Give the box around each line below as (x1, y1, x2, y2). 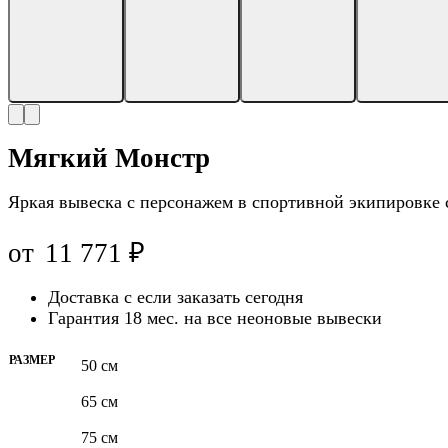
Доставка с (48, 287, 137, 308)
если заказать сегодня (137, 287, 303, 308)
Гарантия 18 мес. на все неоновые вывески (48, 308, 382, 329)
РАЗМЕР (9, 353, 55, 368)
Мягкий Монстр (8, 143, 210, 174)
